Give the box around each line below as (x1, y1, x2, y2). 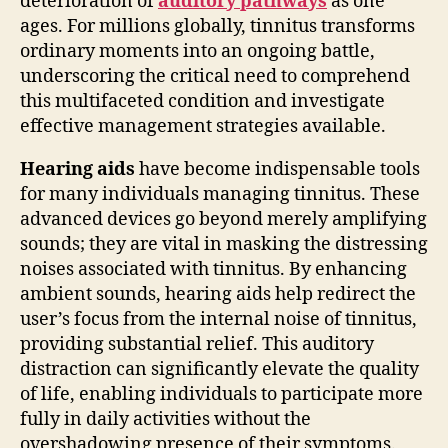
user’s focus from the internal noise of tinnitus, (20, 307, 417, 331)
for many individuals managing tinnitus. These (20, 182, 420, 206)
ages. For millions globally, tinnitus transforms (20, 14, 415, 38)
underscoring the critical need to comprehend (20, 64, 410, 88)
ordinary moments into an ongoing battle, (20, 39, 375, 63)
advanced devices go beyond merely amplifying (20, 207, 427, 231)
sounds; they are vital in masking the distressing (20, 232, 428, 256)
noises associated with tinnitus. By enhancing (20, 257, 407, 281)
